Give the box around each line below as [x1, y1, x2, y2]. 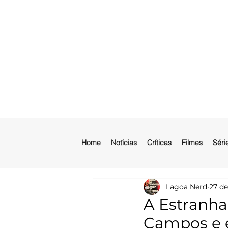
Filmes [182, 138, 203, 147]
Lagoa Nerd [166, 182, 207, 191]
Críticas [147, 138, 172, 147]
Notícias [111, 138, 137, 147]
